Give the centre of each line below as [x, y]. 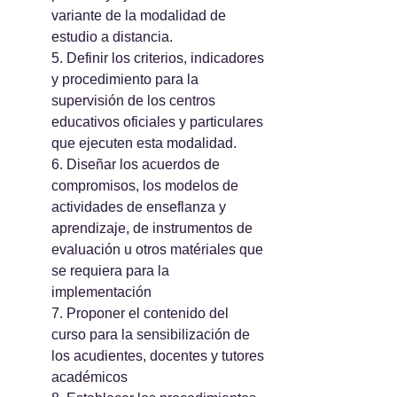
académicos [90, 377]
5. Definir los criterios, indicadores [160, 58]
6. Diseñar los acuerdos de [137, 164]
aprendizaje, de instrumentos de [154, 228]
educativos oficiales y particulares [159, 122]
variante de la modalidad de [140, 16]
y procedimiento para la [127, 79]
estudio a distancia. [112, 37]
